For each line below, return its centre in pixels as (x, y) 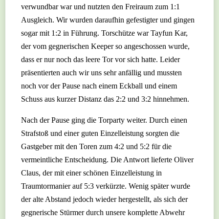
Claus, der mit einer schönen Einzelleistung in (92, 173)
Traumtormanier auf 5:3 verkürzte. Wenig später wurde (106, 186)
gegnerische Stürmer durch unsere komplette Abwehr (103, 213)
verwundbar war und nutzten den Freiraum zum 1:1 (101, 7)
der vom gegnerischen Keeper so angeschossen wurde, (106, 46)
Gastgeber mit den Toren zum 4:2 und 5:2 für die (97, 147)
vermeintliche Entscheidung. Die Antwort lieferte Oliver (108, 160)
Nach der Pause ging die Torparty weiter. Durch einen (104, 120)
